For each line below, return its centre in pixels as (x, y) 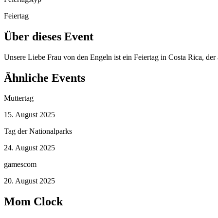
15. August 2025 (29, 115)
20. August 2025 (29, 181)
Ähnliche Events (45, 78)
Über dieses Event (49, 36)
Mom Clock (33, 202)
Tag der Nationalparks (38, 131)
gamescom (20, 164)
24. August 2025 (29, 148)
